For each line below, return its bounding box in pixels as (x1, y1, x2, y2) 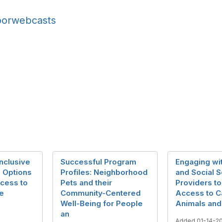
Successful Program (60, 157, 136, 166)
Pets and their (60, 178, 112, 187)
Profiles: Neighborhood (60, 167, 148, 177)
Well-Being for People (60, 199, 143, 208)
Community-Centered (60, 188, 141, 198)
